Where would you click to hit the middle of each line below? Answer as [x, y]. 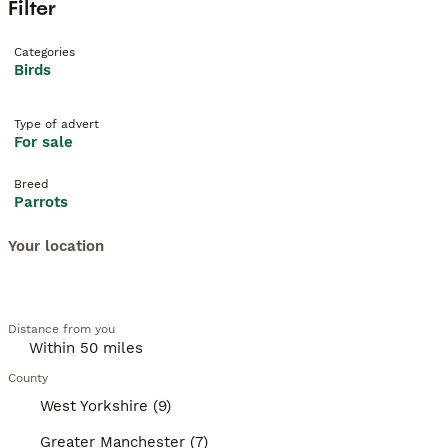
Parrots [41, 202]
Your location [56, 246]
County [28, 378]
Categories [44, 52]
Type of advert [56, 124]
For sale [43, 142]
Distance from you [61, 329]
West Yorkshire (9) [105, 406]
